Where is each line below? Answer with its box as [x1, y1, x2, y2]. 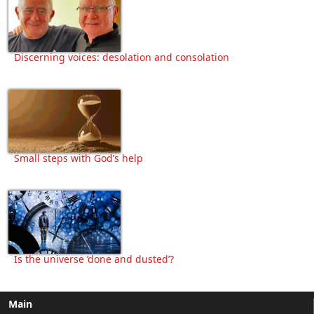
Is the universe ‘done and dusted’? [14, 252, 174, 266]
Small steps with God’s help [14, 151, 143, 165]
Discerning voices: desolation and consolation [14, 50, 229, 64]
